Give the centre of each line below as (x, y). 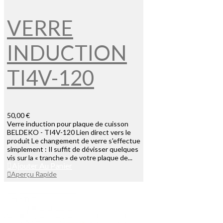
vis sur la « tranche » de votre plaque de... (70, 158)
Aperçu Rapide (34, 174)
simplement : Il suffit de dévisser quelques (73, 149)
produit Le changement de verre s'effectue (74, 141)
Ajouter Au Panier (42, 166)
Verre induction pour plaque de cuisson (68, 124)
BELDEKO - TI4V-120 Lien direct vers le (69, 132)
